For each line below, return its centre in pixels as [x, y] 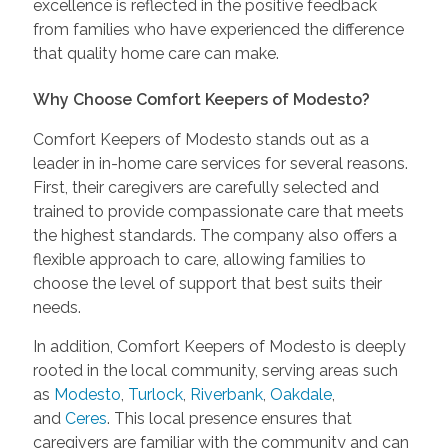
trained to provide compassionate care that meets [218, 211]
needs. [56, 307]
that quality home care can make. [155, 53]
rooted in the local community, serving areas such [215, 370]
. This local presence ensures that [229, 418]
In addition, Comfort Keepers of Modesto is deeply [219, 346]
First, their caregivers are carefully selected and [205, 187]
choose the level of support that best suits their [207, 283]
